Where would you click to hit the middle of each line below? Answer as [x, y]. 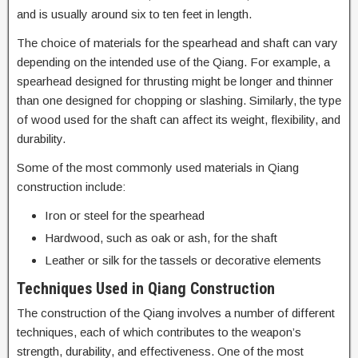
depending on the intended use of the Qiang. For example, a [173, 62]
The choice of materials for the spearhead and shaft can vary [177, 43]
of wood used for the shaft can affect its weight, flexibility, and [179, 119]
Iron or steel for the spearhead [125, 215]
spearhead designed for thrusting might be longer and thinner [175, 81]
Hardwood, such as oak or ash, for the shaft [161, 238]
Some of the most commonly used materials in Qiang [158, 167]
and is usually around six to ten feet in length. [134, 14]
